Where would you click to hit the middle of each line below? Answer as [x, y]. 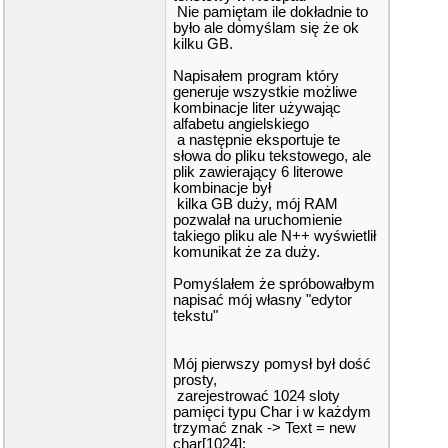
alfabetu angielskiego [241, 124]
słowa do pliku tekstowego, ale [272, 156]
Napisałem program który [256, 76]
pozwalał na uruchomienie [257, 220]
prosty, [195, 380]
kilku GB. [203, 44]
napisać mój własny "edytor [262, 300]
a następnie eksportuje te [256, 140]
